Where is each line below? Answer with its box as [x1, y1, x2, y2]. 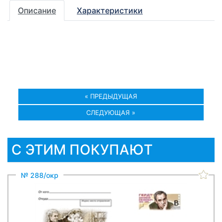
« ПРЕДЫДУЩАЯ [84, 92, 137, 100]
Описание [18, 5, 56, 15]
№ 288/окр [21, 171, 58, 179]
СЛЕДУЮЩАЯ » [86, 109, 136, 116]
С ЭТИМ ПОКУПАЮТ [11, 141, 153, 158]
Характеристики [77, 5, 143, 15]
